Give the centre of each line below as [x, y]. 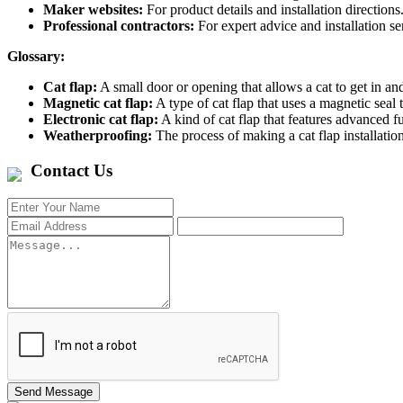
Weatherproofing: [98, 136]
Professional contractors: [119, 26]
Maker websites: [93, 10]
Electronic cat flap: [101, 120]
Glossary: [36, 57]
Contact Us [72, 171]
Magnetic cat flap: [98, 103]
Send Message [54, 391]
